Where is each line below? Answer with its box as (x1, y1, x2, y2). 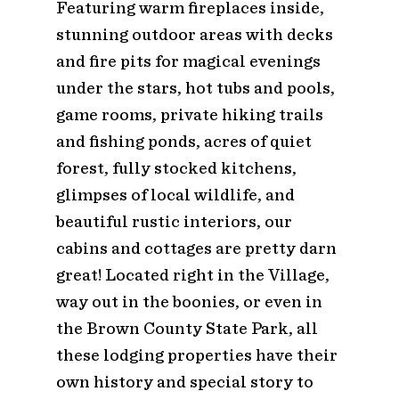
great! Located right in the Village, (55, 264, 330, 285)
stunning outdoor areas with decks (55, 23, 333, 45)
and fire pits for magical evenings (55, 50, 321, 71)
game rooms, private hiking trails (55, 103, 323, 125)
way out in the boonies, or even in (55, 290, 322, 312)
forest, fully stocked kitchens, (55, 157, 297, 178)
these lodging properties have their (55, 344, 338, 365)
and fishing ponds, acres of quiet (55, 130, 312, 151)
